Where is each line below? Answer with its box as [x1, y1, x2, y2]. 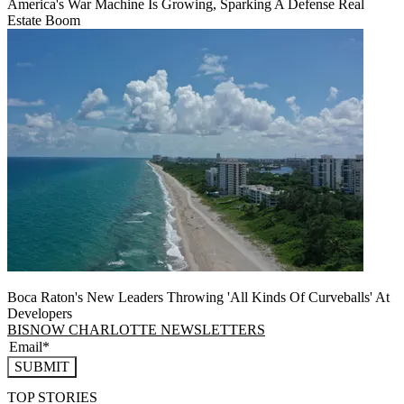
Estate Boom [7, 12, 80, 28]
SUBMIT [14, 358, 69, 374]
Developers [7, 305, 72, 321]
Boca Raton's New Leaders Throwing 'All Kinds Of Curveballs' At [7, 289, 390, 305]
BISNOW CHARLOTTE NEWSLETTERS [7, 321, 265, 337]
